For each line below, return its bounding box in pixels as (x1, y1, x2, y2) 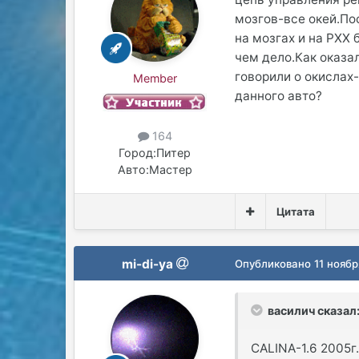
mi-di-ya (121, 256, 173, 272)
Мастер (148, 162, 192, 176)
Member (132, 71, 177, 85)
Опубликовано (235, 256, 315, 270)
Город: (119, 145, 157, 159)
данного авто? (235, 87, 323, 103)
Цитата (276, 204, 315, 218)
